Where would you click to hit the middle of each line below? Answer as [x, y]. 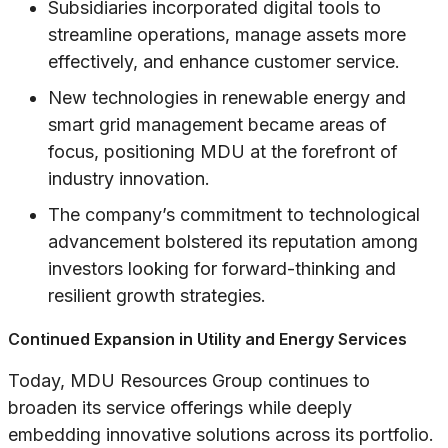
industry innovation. [129, 179]
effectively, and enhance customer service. [224, 62]
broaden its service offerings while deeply [180, 408]
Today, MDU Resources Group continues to [189, 381]
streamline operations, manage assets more [227, 35]
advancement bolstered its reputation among [233, 242]
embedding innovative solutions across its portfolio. [221, 435]
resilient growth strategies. [157, 296]
